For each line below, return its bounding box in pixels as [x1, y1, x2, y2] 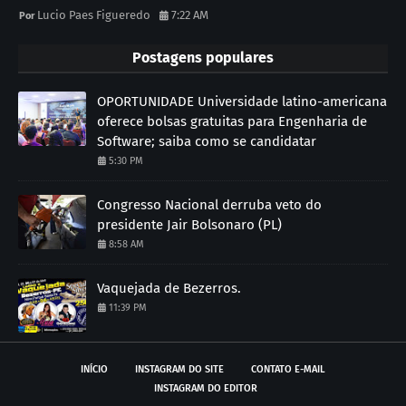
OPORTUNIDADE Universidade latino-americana [97, 92, 387, 110]
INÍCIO [81, 362, 108, 375]
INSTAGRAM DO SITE [135, 362, 224, 375]
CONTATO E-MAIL [251, 362, 325, 375]
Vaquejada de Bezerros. [97, 279, 241, 296]
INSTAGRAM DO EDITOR [153, 382, 257, 394]
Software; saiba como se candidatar [97, 132, 316, 150]
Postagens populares [132, 48, 274, 66]
